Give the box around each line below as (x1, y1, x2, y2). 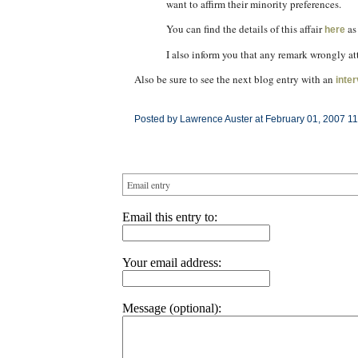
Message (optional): (121, 301, 221, 315)
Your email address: (121, 256, 221, 269)
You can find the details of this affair (165, 22, 324, 36)
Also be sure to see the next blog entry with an (133, 72, 336, 86)
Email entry (126, 178, 170, 191)
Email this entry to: (121, 210, 217, 224)
